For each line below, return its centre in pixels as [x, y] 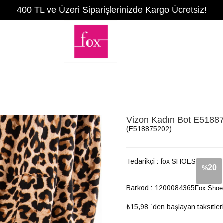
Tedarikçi [141, 161]
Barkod [138, 188]
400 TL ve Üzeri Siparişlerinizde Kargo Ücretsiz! [111, 10]
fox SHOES [178, 161]
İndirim [209, 193]
